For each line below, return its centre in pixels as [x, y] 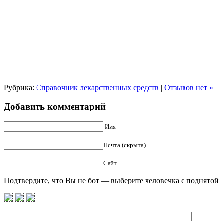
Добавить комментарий [55, 107]
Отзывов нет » [189, 87]
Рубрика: [20, 87]
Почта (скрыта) [124, 145]
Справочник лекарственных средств [97, 87]
